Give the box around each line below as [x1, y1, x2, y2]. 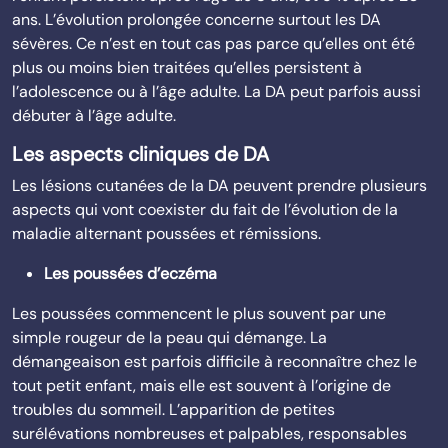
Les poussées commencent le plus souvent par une [12, 303, 386, 324]
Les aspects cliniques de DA [12, 141, 269, 167]
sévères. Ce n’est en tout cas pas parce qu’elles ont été [12, 33, 415, 54]
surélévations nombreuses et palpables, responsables [12, 423, 407, 444]
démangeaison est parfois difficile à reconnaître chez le [12, 351, 417, 372]
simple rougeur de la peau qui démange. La [12, 327, 327, 348]
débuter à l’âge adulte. [12, 105, 176, 126]
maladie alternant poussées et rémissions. [12, 223, 321, 244]
